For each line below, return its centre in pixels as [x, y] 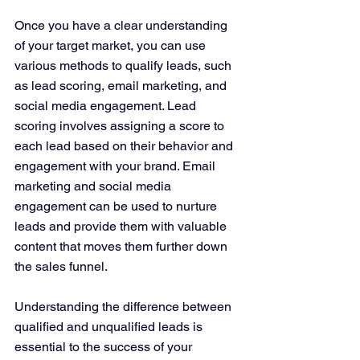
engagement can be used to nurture [117, 207]
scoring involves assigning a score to [121, 126]
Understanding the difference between [125, 307]
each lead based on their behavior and [125, 146]
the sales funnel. [61, 267]
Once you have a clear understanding [123, 26]
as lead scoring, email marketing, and [122, 86]
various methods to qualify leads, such [125, 66]
